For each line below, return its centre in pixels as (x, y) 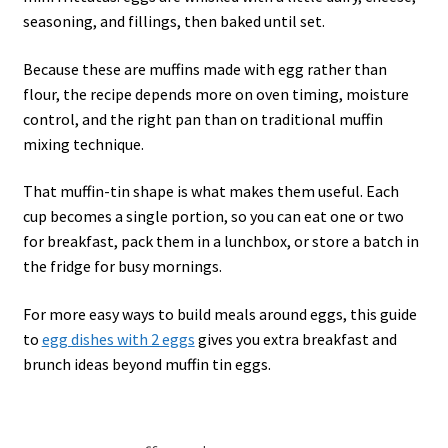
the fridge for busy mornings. (122, 266)
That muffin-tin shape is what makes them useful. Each (210, 191)
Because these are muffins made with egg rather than (204, 68)
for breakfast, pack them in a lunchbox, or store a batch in (220, 241)
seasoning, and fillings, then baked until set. (173, 21)
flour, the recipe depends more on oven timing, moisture (215, 93)
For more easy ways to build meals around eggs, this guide (219, 313)
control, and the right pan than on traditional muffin (202, 118)
